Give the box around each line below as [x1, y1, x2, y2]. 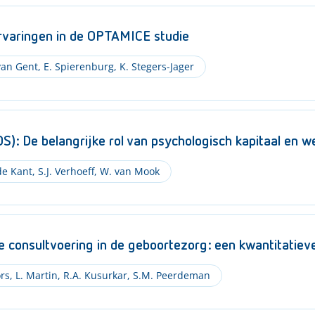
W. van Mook [96, 164, 160, 178]
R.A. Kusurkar [60, 269, 127, 282]
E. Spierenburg [40, 60, 114, 73]
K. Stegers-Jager [116, 60, 194, 73]
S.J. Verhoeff [34, 164, 94, 178]
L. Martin [12, 269, 58, 282]
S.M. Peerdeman [129, 269, 210, 282]
